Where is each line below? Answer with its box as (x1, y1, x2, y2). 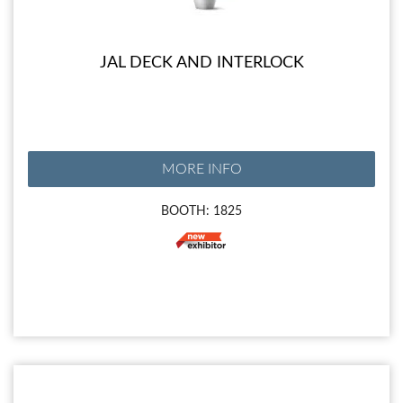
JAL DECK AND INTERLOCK (99, 55, 304, 72)
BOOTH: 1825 (161, 204, 242, 219)
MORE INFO (161, 162, 242, 177)
